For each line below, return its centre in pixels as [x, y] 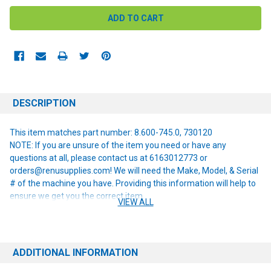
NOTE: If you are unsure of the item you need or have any [118, 145]
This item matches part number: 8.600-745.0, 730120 [111, 132]
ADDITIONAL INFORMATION [75, 252]
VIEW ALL [135, 202]
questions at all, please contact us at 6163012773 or [109, 158]
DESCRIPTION [44, 103]
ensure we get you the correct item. [77, 196]
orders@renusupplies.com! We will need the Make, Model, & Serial [134, 170]
